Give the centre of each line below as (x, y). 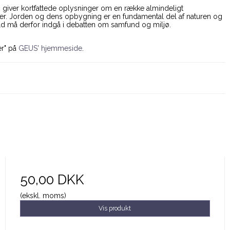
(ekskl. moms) (43, 195)
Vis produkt (115, 208)
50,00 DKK (52, 179)
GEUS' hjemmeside (50, 49)
